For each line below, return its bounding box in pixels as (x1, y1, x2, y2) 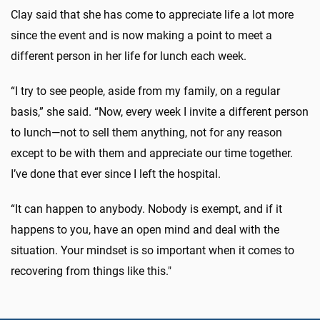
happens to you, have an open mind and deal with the (11, 223, 279, 237)
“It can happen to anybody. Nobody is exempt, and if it (11, 202, 282, 216)
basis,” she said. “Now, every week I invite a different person (11, 105, 309, 119)
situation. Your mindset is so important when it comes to (11, 244, 294, 258)
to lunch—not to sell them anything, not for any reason (11, 126, 282, 140)
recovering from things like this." (11, 264, 171, 279)
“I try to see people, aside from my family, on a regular (11, 84, 280, 99)
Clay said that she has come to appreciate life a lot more (11, 8, 294, 22)
